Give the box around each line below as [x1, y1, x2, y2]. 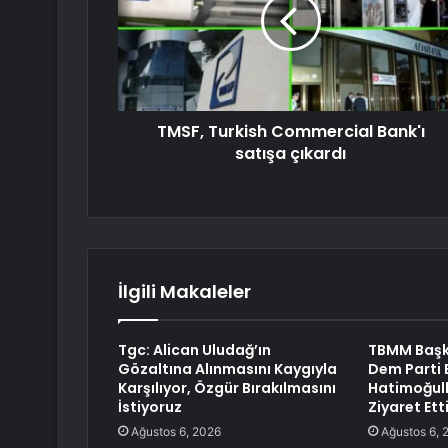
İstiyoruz [118, 397, 182, 418]
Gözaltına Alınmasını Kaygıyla [118, 359, 337, 380]
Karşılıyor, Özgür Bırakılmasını [118, 378, 336, 399]
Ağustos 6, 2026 [131, 424, 221, 440]
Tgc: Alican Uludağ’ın [118, 340, 271, 361]
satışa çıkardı [235, 142, 346, 166]
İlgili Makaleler [118, 279, 251, 305]
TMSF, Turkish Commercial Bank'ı [156, 120, 425, 144]
